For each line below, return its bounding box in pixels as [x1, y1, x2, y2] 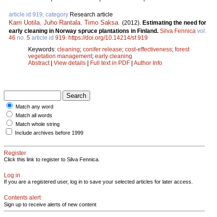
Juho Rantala [44, 18, 80, 26]
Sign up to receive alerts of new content [4, 201, 96, 207]
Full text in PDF [90, 59, 130, 66]
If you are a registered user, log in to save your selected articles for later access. [4, 178, 193, 185]
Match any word [15, 103, 53, 109]
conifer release [83, 46, 122, 53]
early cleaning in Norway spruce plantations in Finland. [9, 27, 160, 34]
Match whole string [15, 121, 60, 127]
